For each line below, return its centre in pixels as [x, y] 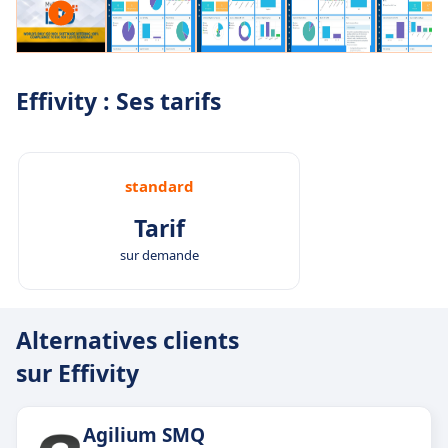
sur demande [159, 254]
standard [159, 185]
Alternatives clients [127, 339]
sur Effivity [77, 372]
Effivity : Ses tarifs [118, 100]
